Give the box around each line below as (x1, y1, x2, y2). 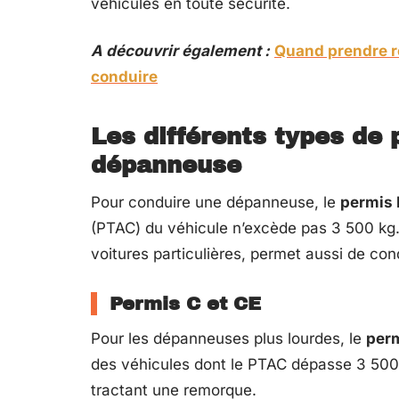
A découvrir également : (91, 42, 270, 60)
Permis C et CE (110, 294, 261, 313)
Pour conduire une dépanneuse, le (91, 193, 340, 211)
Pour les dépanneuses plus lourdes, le (91, 330, 366, 347)
